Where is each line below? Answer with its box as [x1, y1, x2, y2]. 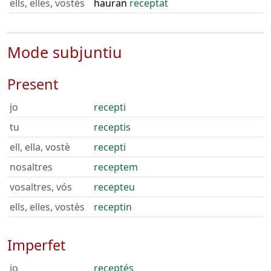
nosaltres [10, 160, 53, 174]
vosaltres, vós [10, 180, 72, 194]
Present [7, 74, 58, 94]
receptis [94, 120, 131, 134]
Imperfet [7, 235, 65, 255]
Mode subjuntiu [7, 42, 122, 62]
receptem [94, 160, 138, 174]
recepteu [94, 180, 135, 194]
